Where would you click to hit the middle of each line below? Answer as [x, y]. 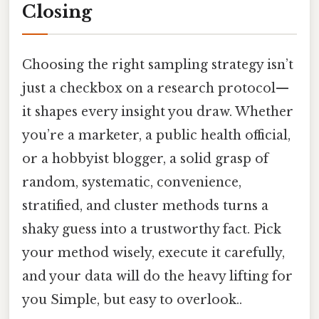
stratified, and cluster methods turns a [145, 206]
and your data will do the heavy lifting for [157, 277]
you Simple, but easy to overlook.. [132, 300]
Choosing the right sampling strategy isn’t [158, 65]
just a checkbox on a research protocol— [156, 89]
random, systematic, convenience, [132, 183]
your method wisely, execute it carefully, [153, 253]
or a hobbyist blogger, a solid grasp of [145, 159]
